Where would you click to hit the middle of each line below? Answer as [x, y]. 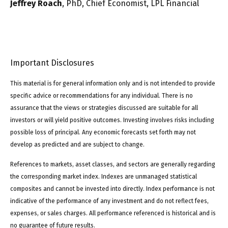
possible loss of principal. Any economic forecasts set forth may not [103, 132]
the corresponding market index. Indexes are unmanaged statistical [104, 176]
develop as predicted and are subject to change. [77, 144]
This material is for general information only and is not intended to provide [113, 83]
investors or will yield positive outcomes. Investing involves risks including [112, 120]
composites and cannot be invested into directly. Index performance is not [112, 189]
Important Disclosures [52, 63]
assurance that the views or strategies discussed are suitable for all [104, 108]
